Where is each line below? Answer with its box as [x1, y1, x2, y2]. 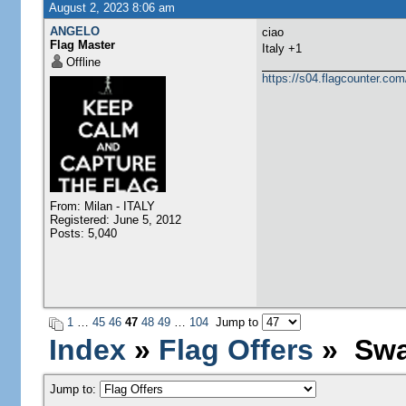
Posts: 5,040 [49, 227, 117, 240]
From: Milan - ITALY [49, 199, 155, 213]
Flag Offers [158, 333, 314, 366]
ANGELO [49, 24, 100, 38]
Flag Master [49, 38, 115, 52]
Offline [65, 55, 101, 69]
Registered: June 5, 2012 [49, 213, 181, 227]
